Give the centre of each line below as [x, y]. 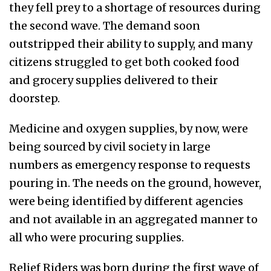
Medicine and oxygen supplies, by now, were [129, 129]
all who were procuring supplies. [96, 238]
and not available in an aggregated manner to [133, 220]
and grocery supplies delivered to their [113, 80]
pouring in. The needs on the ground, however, [135, 183]
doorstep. [36, 99]
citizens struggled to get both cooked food [124, 62]
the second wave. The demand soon [105, 26]
